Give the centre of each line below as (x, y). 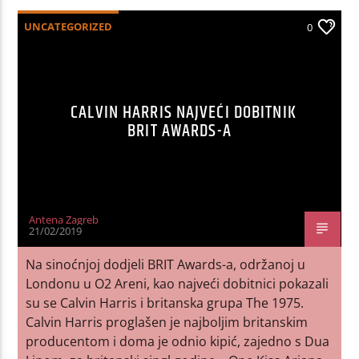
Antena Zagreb (64, 219)
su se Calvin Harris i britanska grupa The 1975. (165, 303)
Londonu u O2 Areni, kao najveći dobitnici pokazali (177, 283)
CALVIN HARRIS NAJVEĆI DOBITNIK (184, 112)
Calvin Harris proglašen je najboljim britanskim (167, 322)
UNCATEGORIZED (69, 26)
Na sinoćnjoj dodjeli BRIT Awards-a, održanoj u (166, 264)
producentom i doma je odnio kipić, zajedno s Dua (178, 341)
